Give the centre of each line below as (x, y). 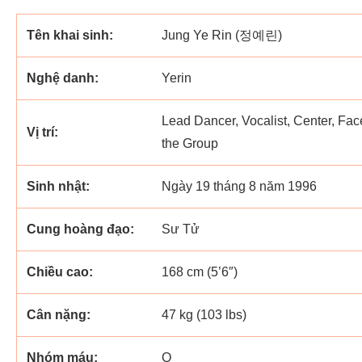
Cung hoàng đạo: (80, 229)
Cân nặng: (59, 315)
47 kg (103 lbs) (204, 315)
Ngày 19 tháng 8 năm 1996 (239, 186)
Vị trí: (42, 132)
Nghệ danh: (63, 78)
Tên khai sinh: (70, 35)
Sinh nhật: (58, 186)
